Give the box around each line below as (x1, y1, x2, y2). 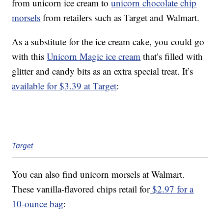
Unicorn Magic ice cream (47, 50, 141, 63)
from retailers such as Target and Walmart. (40, 11, 200, 24)
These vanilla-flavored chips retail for (12, 183, 150, 195)
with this (12, 50, 47, 63)
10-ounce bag (12, 197, 64, 210)
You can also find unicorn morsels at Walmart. (12, 168, 185, 181)
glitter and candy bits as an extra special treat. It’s (12, 65, 193, 78)
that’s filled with (140, 50, 203, 63)
